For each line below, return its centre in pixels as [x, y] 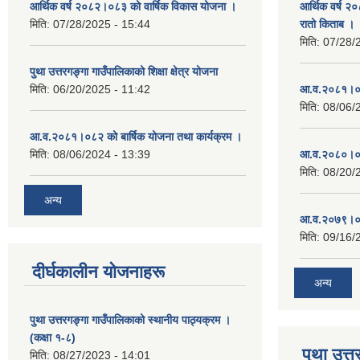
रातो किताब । [327, 25]
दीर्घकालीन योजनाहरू [98, 272]
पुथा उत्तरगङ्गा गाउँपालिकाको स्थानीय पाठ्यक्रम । [130, 319]
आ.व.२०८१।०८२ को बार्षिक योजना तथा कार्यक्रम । [136, 137]
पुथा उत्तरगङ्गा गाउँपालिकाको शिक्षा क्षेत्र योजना [124, 72]
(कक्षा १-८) [53, 337]
